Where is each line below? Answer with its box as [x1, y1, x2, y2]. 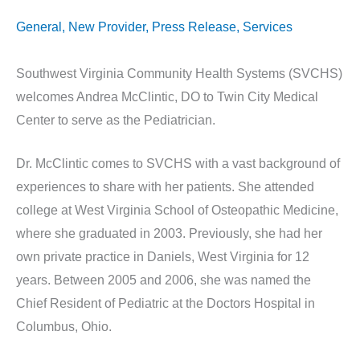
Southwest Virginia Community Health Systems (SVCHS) [16, 66, 342, 80]
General [16, 19, 62, 34]
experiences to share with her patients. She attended [16, 180, 314, 194]
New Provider [68, 19, 145, 34]
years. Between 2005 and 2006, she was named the [16, 273, 311, 288]
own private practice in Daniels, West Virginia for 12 [16, 250, 309, 264]
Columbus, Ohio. [16, 320, 112, 334]
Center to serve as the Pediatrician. [16, 112, 215, 127]
